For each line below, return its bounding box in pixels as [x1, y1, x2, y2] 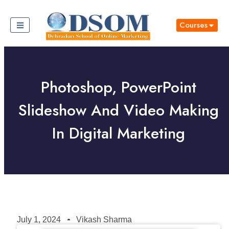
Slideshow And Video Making [18, 99, 219, 122]
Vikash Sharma [76, 215, 132, 224]
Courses [179, 19, 208, 31]
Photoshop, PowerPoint [41, 76, 196, 99]
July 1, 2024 [17, 215, 61, 224]
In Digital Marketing [52, 122, 185, 145]
